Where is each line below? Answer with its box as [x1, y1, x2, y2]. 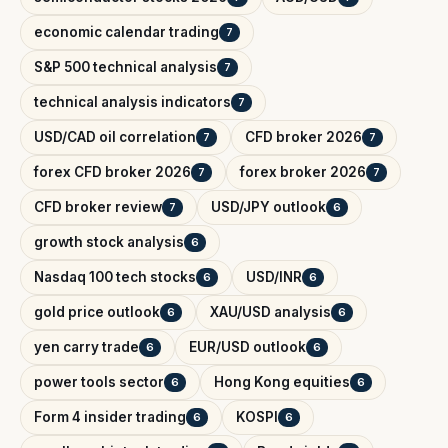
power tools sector [34, 374, 164, 391]
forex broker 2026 [240, 164, 366, 181]
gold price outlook [34, 304, 160, 321]
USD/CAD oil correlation [34, 129, 196, 146]
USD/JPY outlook [211, 199, 326, 216]
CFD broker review [34, 199, 162, 216]
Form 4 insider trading [34, 409, 186, 426]
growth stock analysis [34, 234, 184, 251]
